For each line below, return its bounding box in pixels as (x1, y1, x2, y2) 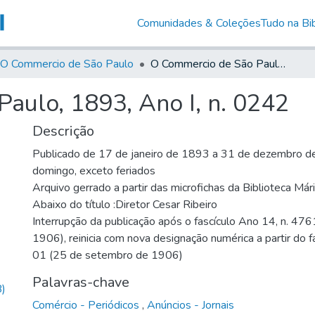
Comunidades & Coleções (136, 15, 261, 31)
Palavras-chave (32, 272, 129, 292)
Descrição (32, 121, 94, 141)
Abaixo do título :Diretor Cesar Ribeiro (32, 196, 217, 212)
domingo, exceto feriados (32, 162, 155, 179)
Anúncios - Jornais (147, 297, 234, 313)
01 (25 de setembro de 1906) (32, 247, 183, 263)
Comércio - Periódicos (32, 297, 142, 313)
